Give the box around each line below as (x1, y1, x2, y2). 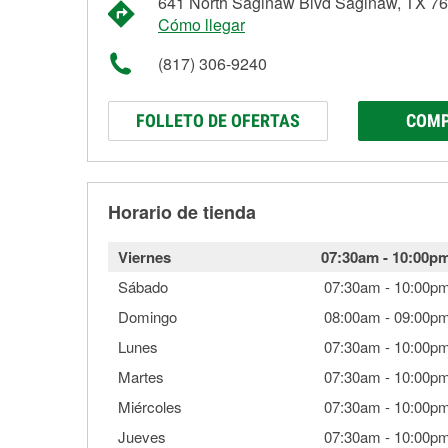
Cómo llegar (158, 13, 245, 36)
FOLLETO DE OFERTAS (136, 110, 300, 131)
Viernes (118, 246, 171, 268)
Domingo (118, 306, 177, 327)
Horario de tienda (108, 199, 256, 225)
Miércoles (118, 396, 182, 417)
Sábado (118, 276, 168, 297)
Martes (118, 366, 164, 387)
